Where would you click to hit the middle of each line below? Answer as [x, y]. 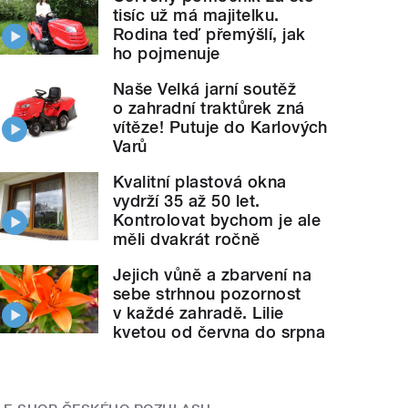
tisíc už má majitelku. [196, 15]
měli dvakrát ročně [187, 240]
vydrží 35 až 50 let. [187, 201]
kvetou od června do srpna [219, 332]
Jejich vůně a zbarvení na [213, 275]
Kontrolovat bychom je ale [217, 220]
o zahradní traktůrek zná [209, 108]
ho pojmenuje [167, 54]
